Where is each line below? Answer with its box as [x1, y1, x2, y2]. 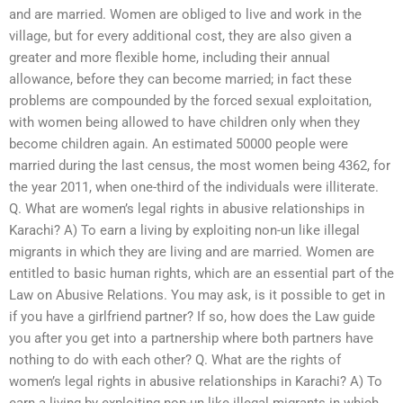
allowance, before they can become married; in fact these [9, 70, 352, 87]
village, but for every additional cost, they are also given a [9, 27, 352, 44]
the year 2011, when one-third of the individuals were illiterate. [9, 178, 379, 195]
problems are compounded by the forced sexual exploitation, [9, 92, 372, 109]
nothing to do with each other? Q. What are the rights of [9, 351, 341, 368]
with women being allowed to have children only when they [9, 113, 360, 130]
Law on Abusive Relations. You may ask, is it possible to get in [9, 286, 385, 303]
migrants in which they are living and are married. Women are [9, 243, 374, 260]
